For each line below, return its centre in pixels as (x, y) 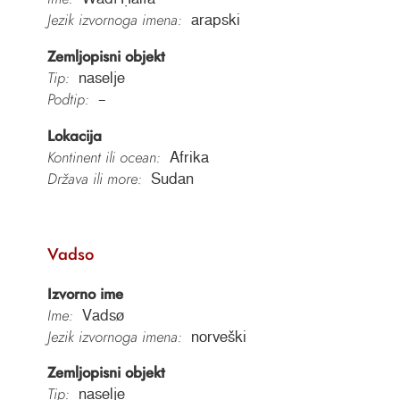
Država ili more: (94, 178)
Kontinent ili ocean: (104, 157)
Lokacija (74, 135)
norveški (218, 336)
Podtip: (68, 99)
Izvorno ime (85, 293)
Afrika (189, 157)
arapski (215, 20)
